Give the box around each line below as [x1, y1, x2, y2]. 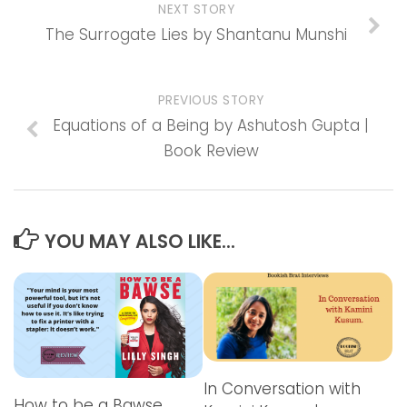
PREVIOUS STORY [157, 92, 264, 110]
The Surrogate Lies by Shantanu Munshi [45, 24, 347, 46]
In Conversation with [203, 377, 361, 400]
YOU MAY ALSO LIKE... [44, 228, 235, 254]
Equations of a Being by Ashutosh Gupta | [53, 114, 369, 137]
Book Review [163, 140, 259, 163]
